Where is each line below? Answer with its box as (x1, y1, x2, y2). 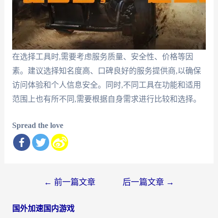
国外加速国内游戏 (12, 204, 74, 213)
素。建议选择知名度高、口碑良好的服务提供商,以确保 (12, 66, 201, 75)
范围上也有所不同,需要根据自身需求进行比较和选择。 (12, 94, 201, 103)
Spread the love (12, 121, 63, 130)
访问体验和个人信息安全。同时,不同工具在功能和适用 (12, 80, 201, 89)
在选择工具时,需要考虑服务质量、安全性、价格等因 (12, 52, 193, 61)
